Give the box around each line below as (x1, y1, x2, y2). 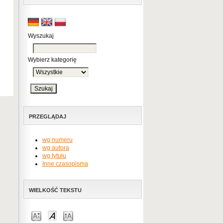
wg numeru (42, 136, 73, 143)
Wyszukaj (28, 32, 54, 39)
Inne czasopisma (42, 160, 88, 167)
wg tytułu (42, 152, 66, 159)
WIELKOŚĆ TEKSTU (29, 187, 82, 193)
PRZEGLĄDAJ (29, 113, 66, 119)
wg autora (42, 144, 69, 151)
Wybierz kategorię (28, 56, 77, 63)
